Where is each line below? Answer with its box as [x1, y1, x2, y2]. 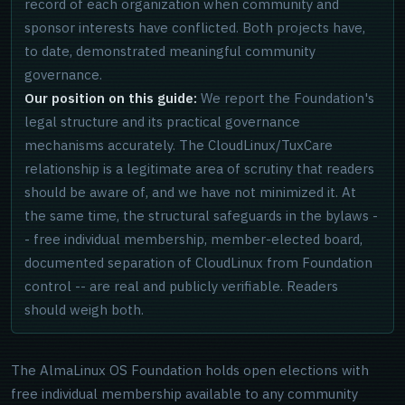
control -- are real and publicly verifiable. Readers [24, 278, 338, 295]
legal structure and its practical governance [24, 113, 300, 130]
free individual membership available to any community [11, 385, 358, 402]
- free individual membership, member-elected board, [24, 231, 363, 248]
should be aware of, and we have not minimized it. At [24, 184, 356, 201]
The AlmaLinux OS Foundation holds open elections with [11, 362, 369, 379]
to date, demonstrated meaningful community [24, 42, 316, 60]
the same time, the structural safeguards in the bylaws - [24, 207, 378, 224]
